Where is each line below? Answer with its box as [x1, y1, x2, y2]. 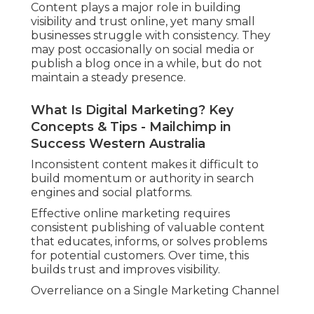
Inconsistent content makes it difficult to [31, 158, 259, 172]
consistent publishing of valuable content [31, 221, 265, 235]
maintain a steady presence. [31, 71, 186, 85]
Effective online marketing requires [31, 207, 230, 221]
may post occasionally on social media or [31, 43, 254, 57]
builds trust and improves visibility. [31, 263, 220, 277]
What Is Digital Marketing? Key [31, 102, 233, 118]
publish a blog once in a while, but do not [31, 57, 262, 71]
